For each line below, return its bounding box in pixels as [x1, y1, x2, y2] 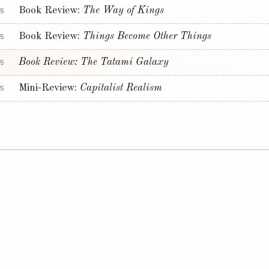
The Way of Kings [83, 5, 164, 16]
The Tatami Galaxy [80, 57, 169, 68]
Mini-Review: [19, 83, 80, 94]
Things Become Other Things [83, 31, 211, 42]
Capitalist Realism [80, 83, 162, 94]
